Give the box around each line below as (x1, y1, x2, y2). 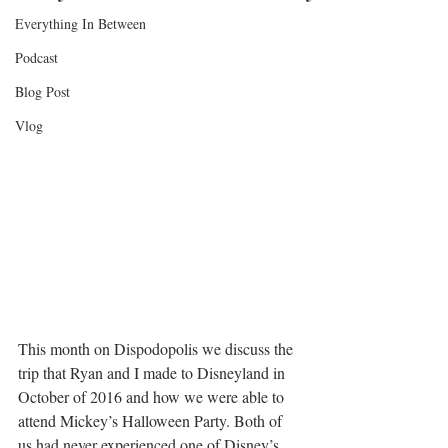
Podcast (15, 48, 58, 67)
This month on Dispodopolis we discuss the (18, 338, 297, 359)
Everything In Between (15, 14, 146, 33)
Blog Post (15, 82, 70, 101)
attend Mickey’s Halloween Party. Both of (18, 410, 286, 431)
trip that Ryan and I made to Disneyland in (18, 362, 289, 383)
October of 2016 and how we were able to (18, 386, 288, 407)
